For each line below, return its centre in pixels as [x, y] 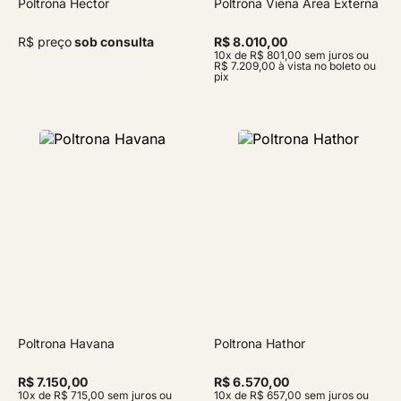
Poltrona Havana [66, 343]
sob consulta [113, 42]
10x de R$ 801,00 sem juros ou [291, 55]
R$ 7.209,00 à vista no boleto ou [295, 66]
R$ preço [45, 42]
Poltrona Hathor [260, 343]
